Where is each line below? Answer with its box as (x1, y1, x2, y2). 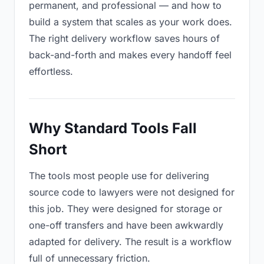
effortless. (29, 65, 73, 77)
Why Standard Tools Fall (29, 120, 197, 137)
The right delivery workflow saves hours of (29, 32, 220, 44)
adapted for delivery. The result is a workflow (29, 236, 232, 247)
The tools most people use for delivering (29, 170, 209, 181)
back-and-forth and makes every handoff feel (29, 49, 232, 61)
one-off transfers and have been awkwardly (29, 219, 223, 231)
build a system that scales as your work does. (29, 16, 232, 28)
